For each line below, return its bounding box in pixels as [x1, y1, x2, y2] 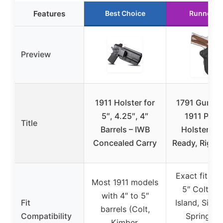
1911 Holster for [95, 98, 155, 108]
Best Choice [105, 9, 145, 17]
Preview [21, 49, 51, 59]
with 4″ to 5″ [101, 191, 149, 201]
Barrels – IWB [100, 124, 150, 134]
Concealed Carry [93, 138, 157, 148]
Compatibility [21, 211, 72, 221]
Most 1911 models [92, 177, 158, 187]
